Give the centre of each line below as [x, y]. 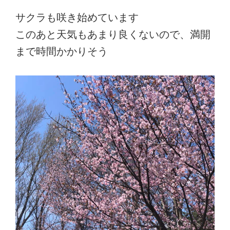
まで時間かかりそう [62, 52]
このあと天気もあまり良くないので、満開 [113, 35]
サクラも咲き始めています [77, 18]
